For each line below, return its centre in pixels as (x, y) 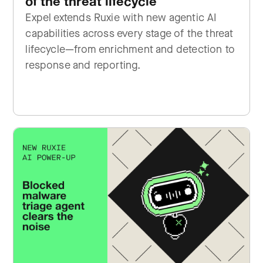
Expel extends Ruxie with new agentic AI (121, 18)
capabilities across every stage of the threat (129, 33)
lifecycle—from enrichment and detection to (130, 49)
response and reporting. (83, 65)
